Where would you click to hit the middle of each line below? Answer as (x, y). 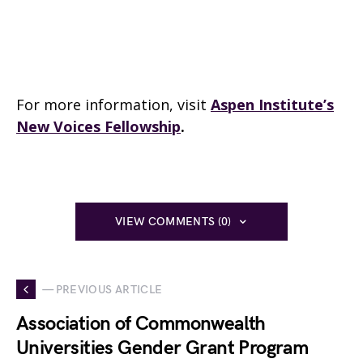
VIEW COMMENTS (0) (173, 222)
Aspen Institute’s (272, 105)
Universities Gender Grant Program (162, 348)
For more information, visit (113, 105)
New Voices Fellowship (98, 126)
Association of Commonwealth (141, 324)
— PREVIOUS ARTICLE (102, 289)
